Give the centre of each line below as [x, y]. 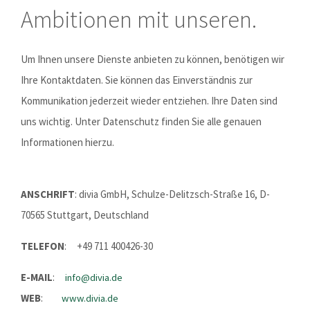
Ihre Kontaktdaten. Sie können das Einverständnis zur [137, 80]
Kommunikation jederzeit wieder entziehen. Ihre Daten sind [149, 101]
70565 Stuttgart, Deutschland [85, 215]
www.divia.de [90, 298]
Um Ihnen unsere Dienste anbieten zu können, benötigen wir [153, 59]
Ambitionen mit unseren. [139, 19]
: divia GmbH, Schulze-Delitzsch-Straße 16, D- [172, 194]
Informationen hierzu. [67, 142]
